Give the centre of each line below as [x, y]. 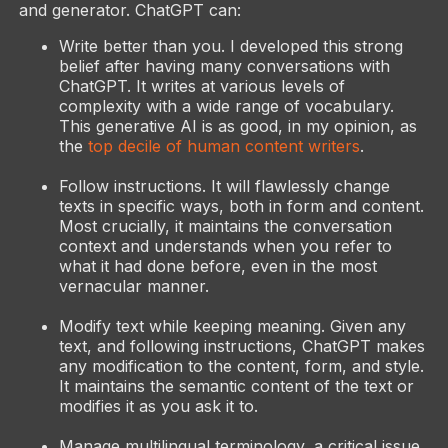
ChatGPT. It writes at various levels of [201, 85]
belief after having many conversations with [224, 65]
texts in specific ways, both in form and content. [241, 205]
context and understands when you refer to [225, 245]
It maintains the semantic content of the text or [236, 385]
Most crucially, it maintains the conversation [225, 225]
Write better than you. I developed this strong [230, 45]
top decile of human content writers [223, 145]
